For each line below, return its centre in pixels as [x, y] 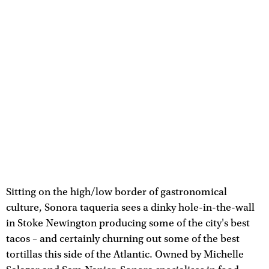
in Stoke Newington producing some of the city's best [128, 224]
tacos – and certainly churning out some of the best [123, 239]
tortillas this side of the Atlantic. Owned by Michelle [125, 255]
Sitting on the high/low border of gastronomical [116, 192]
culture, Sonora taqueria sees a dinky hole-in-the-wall [130, 208]
